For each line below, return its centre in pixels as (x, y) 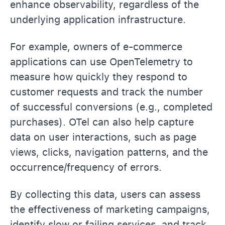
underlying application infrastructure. (98, 19)
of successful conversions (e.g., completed (111, 107)
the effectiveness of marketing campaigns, (110, 209)
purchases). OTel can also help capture (102, 122)
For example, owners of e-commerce (96, 46)
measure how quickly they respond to (99, 77)
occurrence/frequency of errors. (86, 167)
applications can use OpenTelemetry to (101, 62)
